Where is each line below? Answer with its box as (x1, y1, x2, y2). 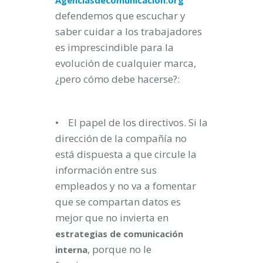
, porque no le (87, 242, 151, 257)
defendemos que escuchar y (55, 9, 186, 23)
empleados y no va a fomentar (55, 179, 196, 193)
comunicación (123, 228, 183, 240)
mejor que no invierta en (55, 211, 168, 225)
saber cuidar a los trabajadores (55, 25, 202, 39)
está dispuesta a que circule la (55, 147, 197, 161)
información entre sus (55, 163, 157, 177)
